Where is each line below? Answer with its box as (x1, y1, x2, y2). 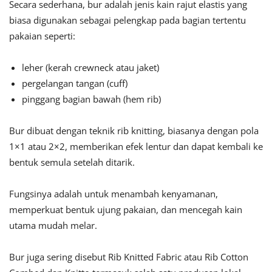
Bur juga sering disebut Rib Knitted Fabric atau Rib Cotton (9, 251, 248, 263)
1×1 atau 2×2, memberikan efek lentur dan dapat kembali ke (9, 140, 263, 153)
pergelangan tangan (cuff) (22, 77, 127, 90)
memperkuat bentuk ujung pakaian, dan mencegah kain (9, 203, 242, 216)
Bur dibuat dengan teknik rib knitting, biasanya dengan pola (9, 124, 259, 137)
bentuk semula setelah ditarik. (9, 156, 135, 169)
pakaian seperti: (9, 30, 75, 42)
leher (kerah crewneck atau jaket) (22, 61, 159, 74)
